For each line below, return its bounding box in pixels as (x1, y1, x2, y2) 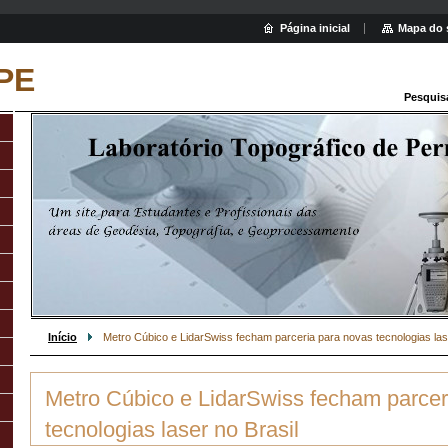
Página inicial (280, 22, 350, 34)
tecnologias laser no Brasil (45, 417, 299, 442)
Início (48, 331, 77, 343)
